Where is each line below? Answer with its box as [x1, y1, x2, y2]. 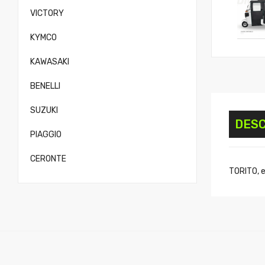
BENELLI [30, 81, 60, 91]
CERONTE [30, 154, 66, 164]
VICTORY [30, 8, 64, 18]
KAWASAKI [30, 57, 69, 67]
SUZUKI [30, 105, 58, 115]
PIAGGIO [30, 130, 62, 140]
